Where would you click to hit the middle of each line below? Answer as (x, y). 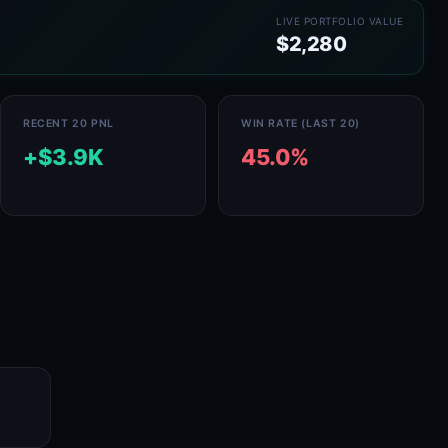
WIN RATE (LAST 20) (300, 123)
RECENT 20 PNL (68, 123)
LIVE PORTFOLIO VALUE (339, 21)
